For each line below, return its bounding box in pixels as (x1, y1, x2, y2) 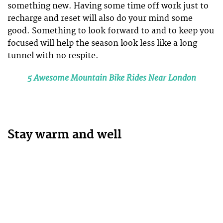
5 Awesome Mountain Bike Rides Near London (27, 72, 196, 83)
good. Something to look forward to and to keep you (7, 25, 214, 36)
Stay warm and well (7, 127, 121, 143)
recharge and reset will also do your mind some (7, 13, 193, 23)
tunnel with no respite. (7, 50, 99, 61)
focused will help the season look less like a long (7, 38, 197, 48)
